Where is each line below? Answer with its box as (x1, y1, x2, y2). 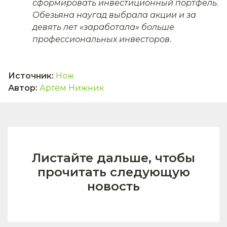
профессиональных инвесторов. (32, 34, 171, 45)
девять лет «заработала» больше (32, 22, 174, 32)
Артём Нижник (40, 83, 104, 93)
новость (87, 179, 140, 194)
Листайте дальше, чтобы (32, 150, 195, 166)
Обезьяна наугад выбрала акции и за (32, 10, 196, 20)
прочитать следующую (37, 165, 190, 180)
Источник (8, 71, 52, 81)
